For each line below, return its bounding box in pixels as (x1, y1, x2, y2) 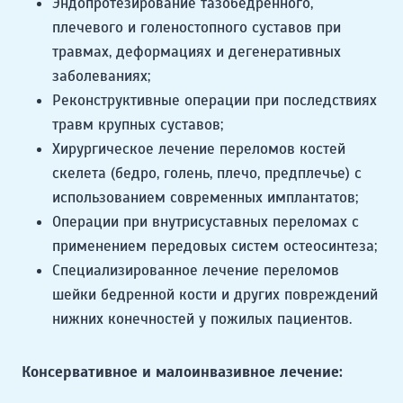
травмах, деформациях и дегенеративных (52, 42, 341, 62)
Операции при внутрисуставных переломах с (52, 212, 359, 232)
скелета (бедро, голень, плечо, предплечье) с (52, 164, 362, 184)
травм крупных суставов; (52, 115, 223, 135)
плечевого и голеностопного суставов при (52, 18, 341, 38)
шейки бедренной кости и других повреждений (52, 285, 378, 305)
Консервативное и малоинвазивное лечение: (22, 363, 343, 382)
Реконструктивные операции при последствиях (52, 91, 377, 111)
